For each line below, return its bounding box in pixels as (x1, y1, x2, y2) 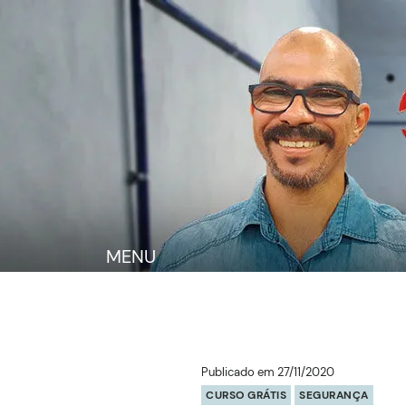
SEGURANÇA (299, 388, 369, 402)
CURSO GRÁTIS (206, 388, 286, 402)
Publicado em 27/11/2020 (201, 364, 334, 380)
